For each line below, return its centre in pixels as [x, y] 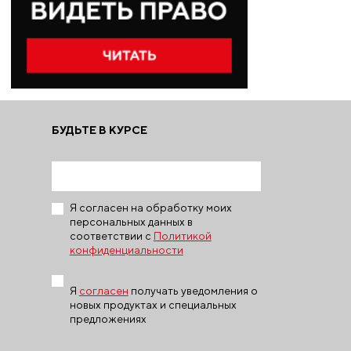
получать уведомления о [193, 290]
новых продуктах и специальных [153, 304]
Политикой [182, 235]
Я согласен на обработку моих [150, 207]
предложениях [108, 318]
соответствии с [111, 235]
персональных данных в [131, 221]
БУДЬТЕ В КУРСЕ [99, 130]
